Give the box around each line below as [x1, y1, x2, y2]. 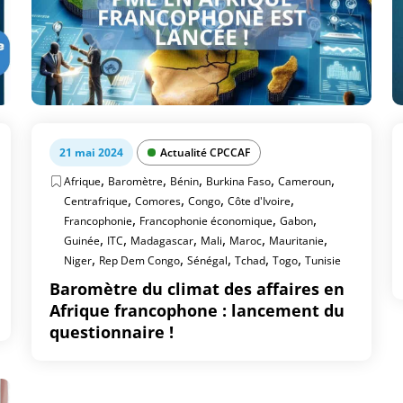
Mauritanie [269, 233, 325, 248]
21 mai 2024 [59, 145, 124, 160]
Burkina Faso [206, 174, 272, 189]
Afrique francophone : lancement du [49, 300, 345, 321]
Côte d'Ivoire [228, 193, 291, 209]
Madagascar [130, 233, 194, 248]
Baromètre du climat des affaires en [49, 278, 345, 300]
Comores [135, 193, 182, 209]
